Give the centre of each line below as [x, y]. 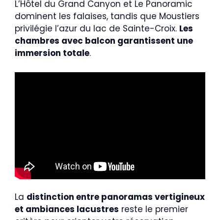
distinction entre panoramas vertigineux [116, 197]
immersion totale [52, 53]
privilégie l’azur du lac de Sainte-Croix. [97, 29]
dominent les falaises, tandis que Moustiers [107, 16]
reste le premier [153, 209]
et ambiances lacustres [67, 209]
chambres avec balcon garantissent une [104, 41]
